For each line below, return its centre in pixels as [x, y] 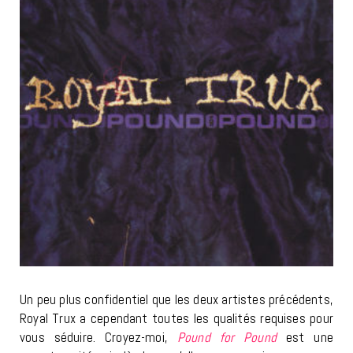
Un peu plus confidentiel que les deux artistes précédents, [176, 300]
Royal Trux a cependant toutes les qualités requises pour [176, 319]
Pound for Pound [227, 338]
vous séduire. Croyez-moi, [98, 338]
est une [305, 338]
